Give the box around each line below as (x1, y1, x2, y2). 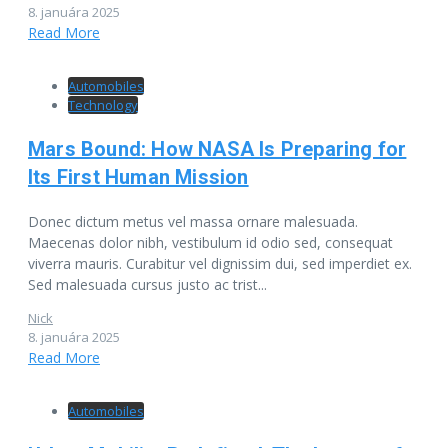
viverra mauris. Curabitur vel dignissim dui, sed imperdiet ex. (28, 253, 412, 273)
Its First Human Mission (28, 164, 249, 189)
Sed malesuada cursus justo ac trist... (28, 274, 267, 294)
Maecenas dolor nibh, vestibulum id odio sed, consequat (28, 232, 393, 252)
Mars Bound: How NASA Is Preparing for (28, 136, 407, 161)
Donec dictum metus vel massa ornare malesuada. (28, 211, 358, 231)
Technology (68, 95, 138, 114)
